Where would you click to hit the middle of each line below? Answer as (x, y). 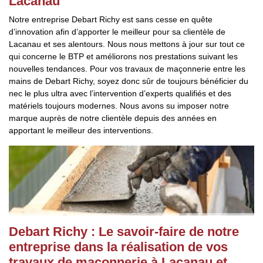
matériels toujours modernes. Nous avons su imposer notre (119, 106)
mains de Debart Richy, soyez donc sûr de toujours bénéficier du (129, 81)
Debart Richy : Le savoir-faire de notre (124, 232)
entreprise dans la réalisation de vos (118, 247)
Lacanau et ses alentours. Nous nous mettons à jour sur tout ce (127, 44)
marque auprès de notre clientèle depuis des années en (113, 118)
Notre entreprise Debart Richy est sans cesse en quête (111, 19)
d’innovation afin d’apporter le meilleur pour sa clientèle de (117, 32)
